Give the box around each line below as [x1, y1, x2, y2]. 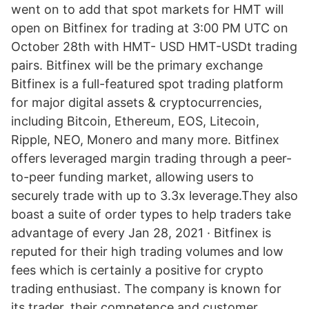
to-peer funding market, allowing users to [11, 170, 254, 184]
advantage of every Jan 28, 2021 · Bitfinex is [11, 226, 271, 240]
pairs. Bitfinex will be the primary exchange [11, 58, 263, 72]
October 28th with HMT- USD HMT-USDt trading [11, 39, 297, 54]
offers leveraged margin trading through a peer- [11, 151, 292, 166]
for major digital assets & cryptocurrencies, [11, 95, 262, 110]
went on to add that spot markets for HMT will [11, 2, 283, 17]
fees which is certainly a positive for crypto [11, 263, 263, 277]
